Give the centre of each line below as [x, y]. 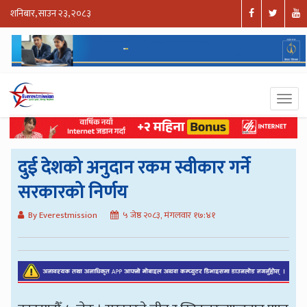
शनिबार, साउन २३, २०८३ [51, 14]
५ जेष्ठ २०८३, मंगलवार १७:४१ [169, 215]
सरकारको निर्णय [73, 192]
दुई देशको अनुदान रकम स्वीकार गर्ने [134, 167]
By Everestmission [63, 215]
